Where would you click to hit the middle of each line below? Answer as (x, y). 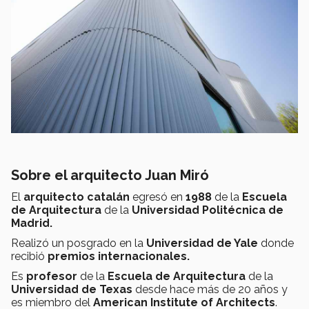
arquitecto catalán (78, 197)
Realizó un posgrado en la (79, 243)
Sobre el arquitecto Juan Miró (110, 176)
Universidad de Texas (73, 290)
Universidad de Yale (203, 243)
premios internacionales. (119, 257)
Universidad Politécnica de (208, 210)
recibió (29, 257)
